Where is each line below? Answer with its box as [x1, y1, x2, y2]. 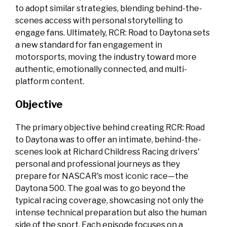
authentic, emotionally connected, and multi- [15, 64, 187, 74]
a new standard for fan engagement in [15, 40, 162, 50]
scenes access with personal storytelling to [15, 16, 183, 26]
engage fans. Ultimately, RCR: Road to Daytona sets [15, 28, 210, 38]
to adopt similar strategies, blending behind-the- [15, 4, 202, 14]
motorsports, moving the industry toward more [15, 52, 197, 62]
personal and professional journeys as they [15, 159, 180, 169]
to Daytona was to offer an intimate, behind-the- [15, 135, 201, 145]
